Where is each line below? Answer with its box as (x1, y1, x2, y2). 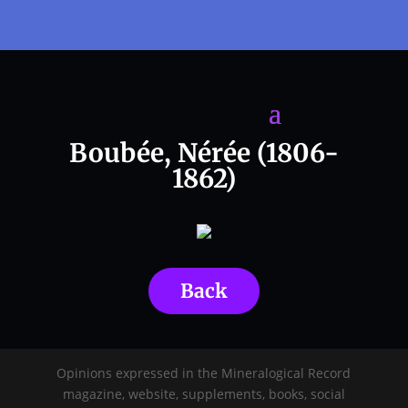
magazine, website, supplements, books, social (62, 385, 345, 403)
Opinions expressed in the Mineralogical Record (56, 364, 352, 382)
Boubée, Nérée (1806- (68, 137, 339, 169)
